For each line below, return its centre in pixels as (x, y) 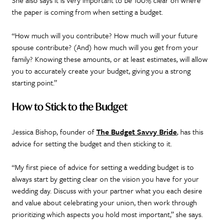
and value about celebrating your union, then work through (104, 203)
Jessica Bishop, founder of (54, 132)
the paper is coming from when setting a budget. (88, 12)
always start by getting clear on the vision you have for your (105, 179)
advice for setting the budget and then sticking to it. (93, 144)
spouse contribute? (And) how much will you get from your (105, 47)
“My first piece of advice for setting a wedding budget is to (103, 167)
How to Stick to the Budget (69, 107)
